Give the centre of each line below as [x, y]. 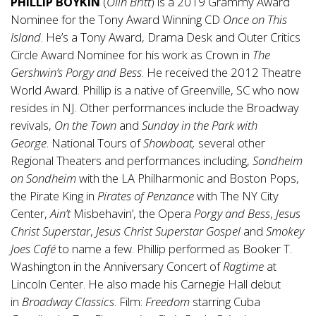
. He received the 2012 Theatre [221, 73]
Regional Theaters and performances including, [132, 161]
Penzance [170, 196]
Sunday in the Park [188, 126]
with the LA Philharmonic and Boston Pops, [188, 178]
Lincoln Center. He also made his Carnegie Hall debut [146, 284]
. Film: [130, 302]
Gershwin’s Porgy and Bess [76, 73]
